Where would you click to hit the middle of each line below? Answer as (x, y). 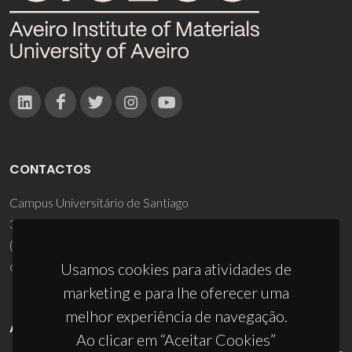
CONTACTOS (50, 169)
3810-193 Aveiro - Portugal (81, 223)
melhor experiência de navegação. (176, 316)
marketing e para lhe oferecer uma (176, 292)
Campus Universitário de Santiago (99, 202)
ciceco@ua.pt (46, 266)
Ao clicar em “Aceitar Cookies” (176, 339)
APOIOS (33, 328)
